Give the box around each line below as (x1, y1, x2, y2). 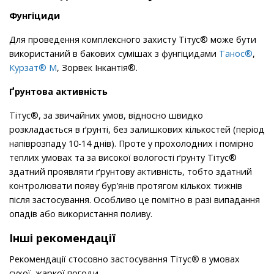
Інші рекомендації (9, 231, 116, 246)
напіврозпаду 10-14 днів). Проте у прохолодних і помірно (9, 138, 254, 150)
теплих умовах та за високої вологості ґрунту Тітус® (9, 152, 237, 164)
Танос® (219, 48, 253, 60)
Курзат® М (9, 62, 57, 74)
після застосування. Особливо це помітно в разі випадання (9, 194, 260, 206)
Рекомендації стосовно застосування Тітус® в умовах (9, 253, 240, 265)
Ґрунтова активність (9, 86, 108, 98)
